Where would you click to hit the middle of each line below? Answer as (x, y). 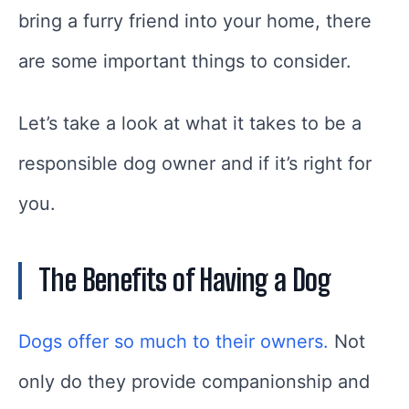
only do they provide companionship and (194, 382)
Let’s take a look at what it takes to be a (190, 123)
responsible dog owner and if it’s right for (195, 163)
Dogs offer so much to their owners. (173, 341)
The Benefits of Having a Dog (188, 280)
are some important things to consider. (188, 61)
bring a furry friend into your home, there (195, 21)
